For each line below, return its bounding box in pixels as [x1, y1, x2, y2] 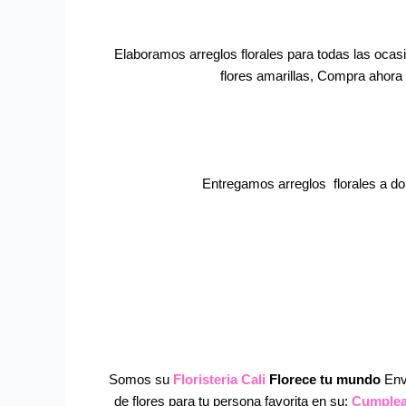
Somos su [109, 371, 173, 387]
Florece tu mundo [266, 371, 384, 387]
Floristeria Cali [173, 371, 266, 387]
